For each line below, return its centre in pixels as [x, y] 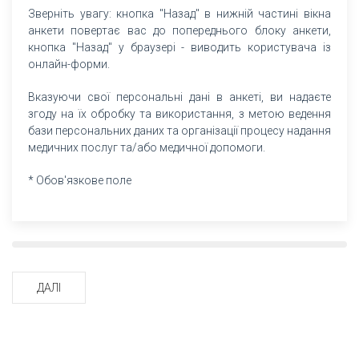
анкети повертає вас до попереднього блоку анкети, [179, 30]
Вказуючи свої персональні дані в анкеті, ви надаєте [179, 97]
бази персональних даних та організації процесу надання [179, 130]
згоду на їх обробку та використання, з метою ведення [179, 113]
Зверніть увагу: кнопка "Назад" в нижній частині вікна [179, 13]
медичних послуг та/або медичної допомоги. [147, 147]
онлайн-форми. [69, 64]
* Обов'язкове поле [80, 180]
